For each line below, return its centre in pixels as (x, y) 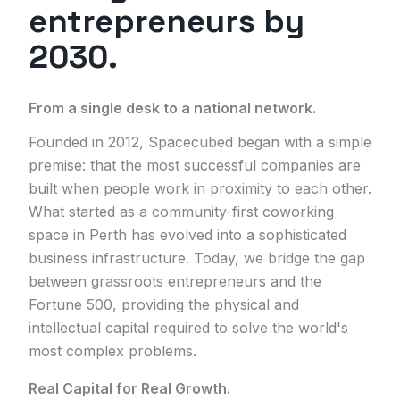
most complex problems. (112, 351)
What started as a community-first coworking (181, 212)
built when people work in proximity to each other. (200, 188)
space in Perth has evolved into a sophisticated (187, 235)
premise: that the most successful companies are (195, 165)
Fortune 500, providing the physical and (164, 304)
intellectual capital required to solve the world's (188, 328)
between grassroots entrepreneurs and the (175, 281)
